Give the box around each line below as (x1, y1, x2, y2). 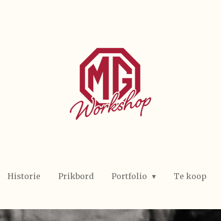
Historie (7, 171, 40, 181)
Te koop (174, 171, 207, 181)
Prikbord (58, 171, 94, 181)
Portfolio (111, 171, 149, 181)
